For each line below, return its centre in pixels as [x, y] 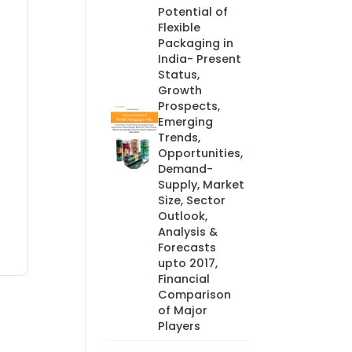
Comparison [194, 295]
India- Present [199, 59]
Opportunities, [200, 153]
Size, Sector [191, 200]
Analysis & [187, 232]
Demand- [185, 169]
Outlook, [182, 216]
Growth [180, 90]
